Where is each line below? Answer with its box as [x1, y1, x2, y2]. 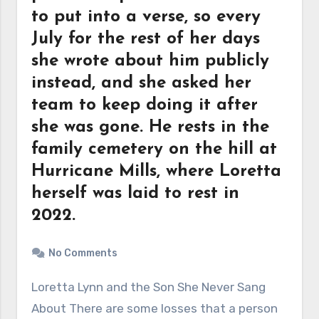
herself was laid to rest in [31, 185, 240, 202]
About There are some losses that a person [31, 301, 278, 315]
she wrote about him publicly [31, 53, 270, 70]
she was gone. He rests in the [31, 119, 270, 136]
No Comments [48, 247, 118, 259]
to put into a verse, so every [31, 9, 261, 26]
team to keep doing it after [31, 97, 258, 114]
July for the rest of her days [31, 31, 261, 48]
